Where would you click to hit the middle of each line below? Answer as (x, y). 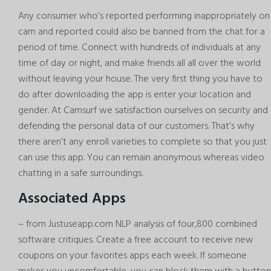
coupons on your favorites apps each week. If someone (132, 256)
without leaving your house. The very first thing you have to (140, 79)
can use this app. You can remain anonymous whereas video (141, 158)
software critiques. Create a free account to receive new (136, 240)
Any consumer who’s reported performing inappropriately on (144, 16)
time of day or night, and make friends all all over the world (139, 63)
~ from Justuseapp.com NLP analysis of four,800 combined (138, 224)
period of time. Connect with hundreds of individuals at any (139, 47)
